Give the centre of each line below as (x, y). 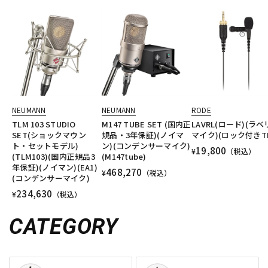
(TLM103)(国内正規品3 (54, 157)
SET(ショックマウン (49, 135)
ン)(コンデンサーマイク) (146, 146)
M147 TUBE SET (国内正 (147, 124)
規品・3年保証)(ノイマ (143, 135)
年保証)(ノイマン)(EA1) (55, 167)
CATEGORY (64, 227)
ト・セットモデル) (45, 146)
